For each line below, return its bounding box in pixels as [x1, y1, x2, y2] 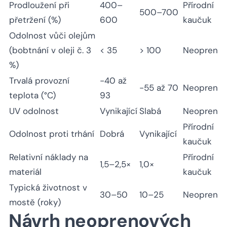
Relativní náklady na [9, 152, 88, 163]
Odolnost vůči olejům [9, 30, 95, 42]
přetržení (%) [9, 14, 61, 26]
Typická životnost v [9, 182, 87, 194]
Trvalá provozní [9, 75, 69, 87]
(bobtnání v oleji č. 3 [9, 45, 91, 56]
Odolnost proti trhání [9, 128, 94, 140]
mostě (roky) [9, 197, 61, 208]
